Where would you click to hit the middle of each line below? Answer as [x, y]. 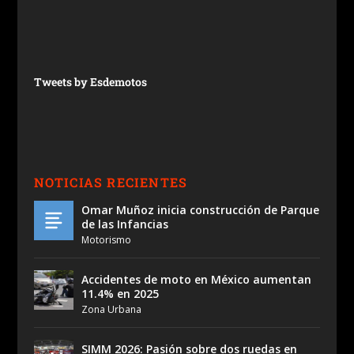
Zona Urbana [111, 309]
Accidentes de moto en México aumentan [196, 279]
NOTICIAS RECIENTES [111, 182]
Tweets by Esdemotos [90, 82]
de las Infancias [124, 224]
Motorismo [106, 240]
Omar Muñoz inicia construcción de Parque [200, 210]
